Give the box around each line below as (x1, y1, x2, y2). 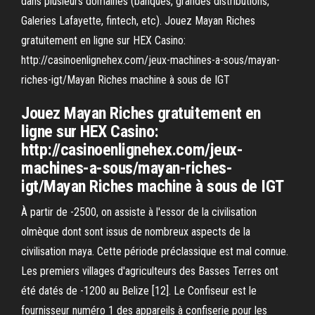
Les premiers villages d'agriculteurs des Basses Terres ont (21, 264, 278, 278)
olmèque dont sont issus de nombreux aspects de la (21, 225, 250, 238)
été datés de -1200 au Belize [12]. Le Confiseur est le (21, 284, 257, 297)
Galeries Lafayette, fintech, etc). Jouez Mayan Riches (21, 14, 255, 27)
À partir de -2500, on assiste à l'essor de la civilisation (21, 205, 257, 219)
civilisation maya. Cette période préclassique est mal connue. (21, 245, 288, 258)
